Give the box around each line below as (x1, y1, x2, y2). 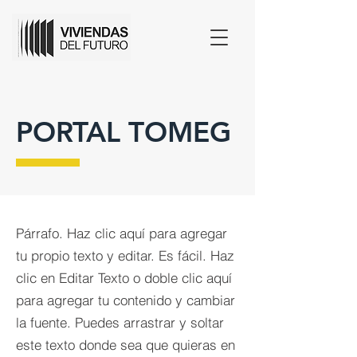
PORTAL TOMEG (16, 115, 231, 149)
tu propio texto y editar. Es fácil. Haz (16, 247, 234, 264)
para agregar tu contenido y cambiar (16, 292, 235, 308)
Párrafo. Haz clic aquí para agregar (16, 225, 227, 241)
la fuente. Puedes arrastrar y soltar (16, 314, 224, 331)
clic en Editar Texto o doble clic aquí (16, 269, 232, 286)
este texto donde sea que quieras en (16, 336, 235, 353)
